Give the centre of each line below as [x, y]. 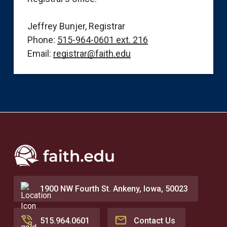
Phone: [42, 40]
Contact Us [154, 220]
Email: [40, 54]
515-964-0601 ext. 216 [102, 40]
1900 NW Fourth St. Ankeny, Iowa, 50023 [114, 188]
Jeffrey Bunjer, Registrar [76, 26]
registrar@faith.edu [92, 54]
